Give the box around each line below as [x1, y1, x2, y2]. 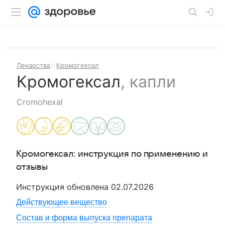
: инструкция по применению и [73, 149, 208, 159]
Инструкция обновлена [16, 182, 111, 192]
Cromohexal [17, 97, 63, 107]
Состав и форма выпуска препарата [16, 213, 152, 222]
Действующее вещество [16, 198, 107, 206]
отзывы [16, 162, 48, 172]
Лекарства [17, 61, 50, 69]
